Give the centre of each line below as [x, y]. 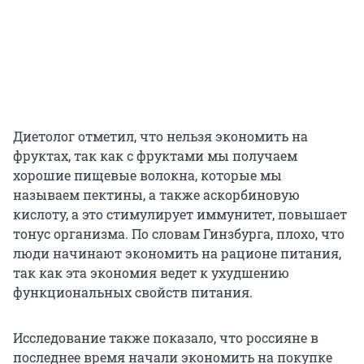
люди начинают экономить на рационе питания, [177, 253]
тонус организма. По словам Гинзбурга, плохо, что [179, 234]
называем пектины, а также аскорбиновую [156, 195]
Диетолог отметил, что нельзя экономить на [160, 136]
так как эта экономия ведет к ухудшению [151, 273]
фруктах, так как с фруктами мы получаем [155, 156]
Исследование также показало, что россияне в [166, 338]
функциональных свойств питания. [133, 292]
